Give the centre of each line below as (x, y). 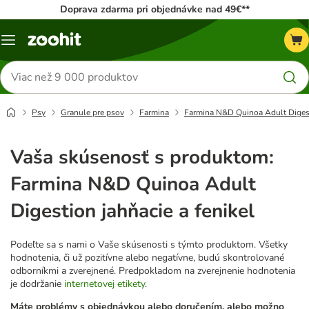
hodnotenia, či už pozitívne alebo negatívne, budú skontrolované (147, 257)
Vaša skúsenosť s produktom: (142, 157)
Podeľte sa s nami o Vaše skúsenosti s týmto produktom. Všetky (149, 244)
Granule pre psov (92, 112)
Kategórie (28, 45)
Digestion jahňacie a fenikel (132, 211)
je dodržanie (37, 283)
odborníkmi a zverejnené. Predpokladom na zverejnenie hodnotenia (153, 270)
